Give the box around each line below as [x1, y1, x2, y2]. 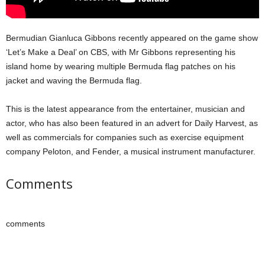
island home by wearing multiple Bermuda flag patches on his [6, 61, 235, 71]
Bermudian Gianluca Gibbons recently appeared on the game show [6, 33, 258, 43]
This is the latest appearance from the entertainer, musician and [6, 104, 245, 114]
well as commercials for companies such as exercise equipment [6, 132, 244, 142]
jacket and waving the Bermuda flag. [6, 75, 142, 85]
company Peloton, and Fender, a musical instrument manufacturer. [6, 146, 256, 156]
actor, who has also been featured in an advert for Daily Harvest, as [6, 118, 258, 128]
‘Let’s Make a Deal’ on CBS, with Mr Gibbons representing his [6, 47, 235, 57]
